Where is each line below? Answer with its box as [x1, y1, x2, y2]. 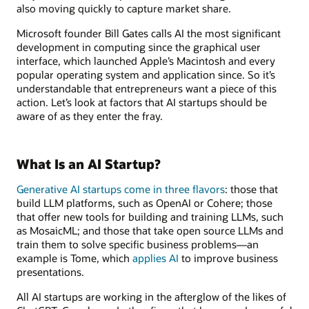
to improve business [179, 250, 278, 265]
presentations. [17, 264, 84, 279]
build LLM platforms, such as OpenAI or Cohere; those [17, 195, 272, 210]
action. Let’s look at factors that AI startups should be [17, 95, 267, 110]
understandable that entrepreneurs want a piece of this [17, 81, 277, 96]
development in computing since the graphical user [17, 40, 261, 54]
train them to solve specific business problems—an [17, 237, 259, 251]
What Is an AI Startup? [17, 155, 161, 173]
